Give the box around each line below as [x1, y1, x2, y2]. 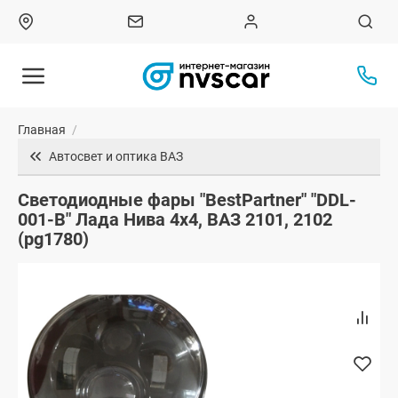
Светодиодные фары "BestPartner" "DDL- [18, 189, 356, 211]
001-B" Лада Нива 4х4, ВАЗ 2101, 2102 [18, 209, 332, 231]
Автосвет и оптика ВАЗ [49, 149, 183, 164]
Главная [18, 123, 66, 138]
